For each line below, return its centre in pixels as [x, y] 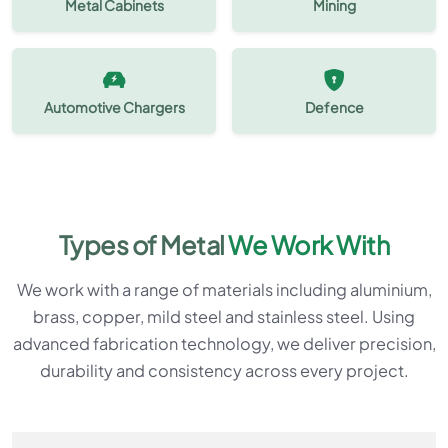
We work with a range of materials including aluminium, [224, 289]
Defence [334, 106]
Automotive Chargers [114, 106]
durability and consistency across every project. [224, 370]
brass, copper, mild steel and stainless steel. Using [224, 316]
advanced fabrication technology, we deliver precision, [224, 343]
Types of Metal [143, 244]
